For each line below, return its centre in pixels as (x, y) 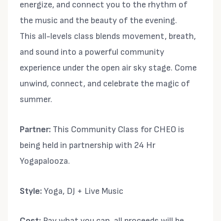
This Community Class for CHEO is (118, 129)
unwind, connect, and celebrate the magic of (105, 84)
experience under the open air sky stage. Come (108, 68)
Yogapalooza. (45, 161)
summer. (36, 99)
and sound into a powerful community (92, 52)
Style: (31, 191)
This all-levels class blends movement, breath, (108, 36)
